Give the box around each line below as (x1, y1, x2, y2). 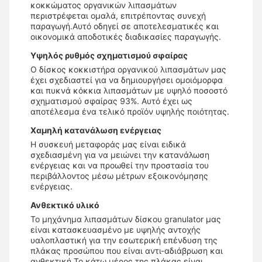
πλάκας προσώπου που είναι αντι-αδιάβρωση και (30, 246, 223, 256)
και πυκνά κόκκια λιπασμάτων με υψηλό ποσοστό (30, 85, 227, 96)
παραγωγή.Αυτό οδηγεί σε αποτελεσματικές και (30, 21, 219, 32)
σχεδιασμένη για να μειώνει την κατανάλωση (30, 150, 209, 160)
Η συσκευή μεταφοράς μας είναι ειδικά (30, 139, 186, 150)
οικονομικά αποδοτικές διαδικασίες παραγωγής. (30, 32, 221, 42)
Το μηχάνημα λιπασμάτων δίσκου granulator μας (30, 214, 221, 225)
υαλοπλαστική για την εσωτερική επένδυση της (30, 235, 218, 246)
